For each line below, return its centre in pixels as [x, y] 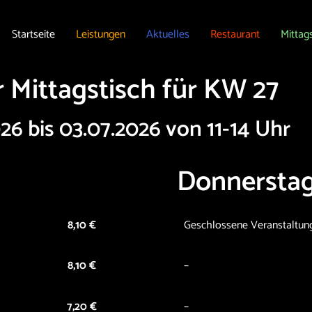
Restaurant [235, 34]
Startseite [33, 34]
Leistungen [100, 34]
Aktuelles [167, 34]
